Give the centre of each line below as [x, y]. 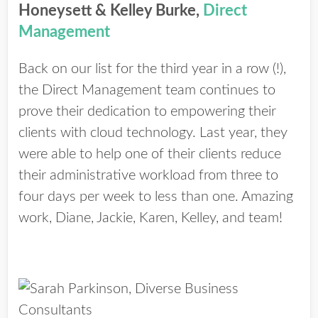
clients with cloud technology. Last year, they [153, 133]
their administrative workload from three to [148, 175]
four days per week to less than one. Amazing [156, 197]
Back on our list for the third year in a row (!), [152, 69]
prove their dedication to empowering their [147, 111]
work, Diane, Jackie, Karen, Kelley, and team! [150, 218]
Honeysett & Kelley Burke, [111, 11]
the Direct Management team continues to [147, 90]
